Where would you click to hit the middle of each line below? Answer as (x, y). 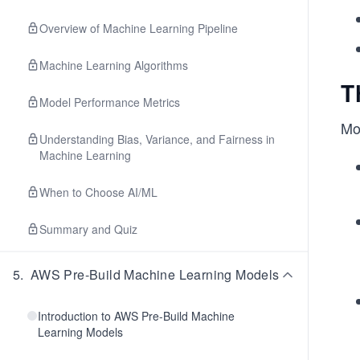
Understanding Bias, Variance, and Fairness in (157, 139)
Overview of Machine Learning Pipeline (139, 28)
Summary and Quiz (88, 229)
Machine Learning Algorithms (114, 65)
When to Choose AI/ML (98, 192)
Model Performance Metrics (110, 102)
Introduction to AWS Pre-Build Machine (136, 316)
